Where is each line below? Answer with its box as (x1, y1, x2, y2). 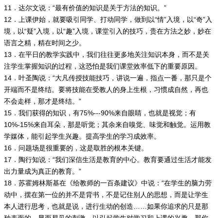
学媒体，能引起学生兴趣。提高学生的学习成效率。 (4, 132, 161, 140)
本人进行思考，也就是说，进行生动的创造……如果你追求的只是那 (4, 202, 208, 210)
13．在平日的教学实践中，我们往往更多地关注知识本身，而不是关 (4, 51, 209, 58)
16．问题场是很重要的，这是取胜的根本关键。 (4, 144, 148, 152)
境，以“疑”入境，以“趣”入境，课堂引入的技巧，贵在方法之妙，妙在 (4, 27, 211, 35)
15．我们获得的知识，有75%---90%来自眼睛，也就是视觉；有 (4, 109, 196, 117)
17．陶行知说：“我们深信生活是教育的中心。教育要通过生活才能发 (4, 156, 212, 163)
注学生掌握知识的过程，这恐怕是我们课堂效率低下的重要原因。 (4, 62, 201, 70)
